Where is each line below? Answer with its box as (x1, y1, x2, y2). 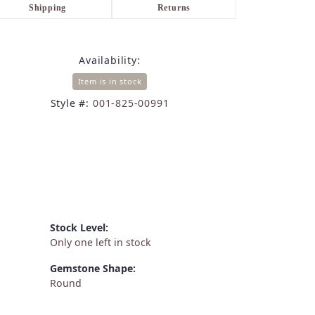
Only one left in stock (50, 236, 151, 250)
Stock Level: (50, 221, 108, 235)
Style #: (50, 96, 90, 110)
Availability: (79, 53, 141, 67)
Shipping (28, 3, 67, 13)
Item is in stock (77, 76, 142, 87)
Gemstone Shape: (50, 262, 136, 276)
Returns (157, 3, 191, 13)
